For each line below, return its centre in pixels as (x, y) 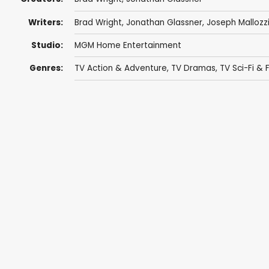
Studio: (47, 46)
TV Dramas (193, 68)
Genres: (46, 68)
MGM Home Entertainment (128, 46)
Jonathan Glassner (164, 22)
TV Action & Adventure (120, 68)
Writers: (45, 22)
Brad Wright (98, 22)
